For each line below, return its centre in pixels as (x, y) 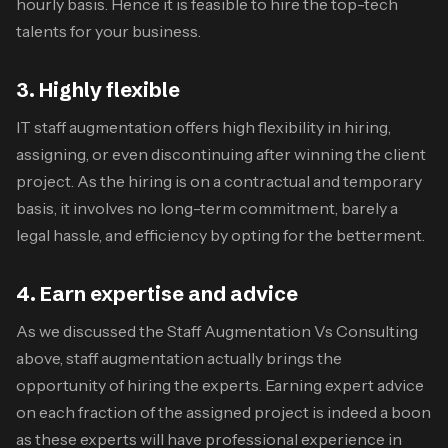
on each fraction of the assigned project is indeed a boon (223, 411)
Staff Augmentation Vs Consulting (292, 330)
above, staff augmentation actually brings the (179, 357)
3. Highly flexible (98, 89)
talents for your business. (108, 30)
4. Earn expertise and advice (157, 293)
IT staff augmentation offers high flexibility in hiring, (203, 126)
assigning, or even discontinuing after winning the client (221, 153)
